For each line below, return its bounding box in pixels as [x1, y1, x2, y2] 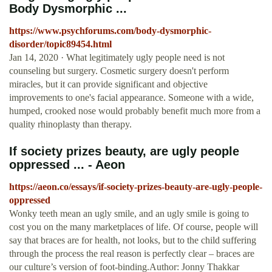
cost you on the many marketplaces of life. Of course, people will [9, 222, 258, 233]
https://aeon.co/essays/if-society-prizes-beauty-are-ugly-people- [9, 182, 262, 192]
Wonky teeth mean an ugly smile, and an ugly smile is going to [9, 208, 249, 219]
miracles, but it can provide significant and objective [9, 79, 208, 90]
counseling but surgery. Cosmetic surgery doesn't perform [9, 66, 229, 76]
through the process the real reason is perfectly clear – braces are [9, 248, 254, 259]
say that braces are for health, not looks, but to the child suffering [9, 235, 256, 246]
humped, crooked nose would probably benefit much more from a [9, 106, 260, 117]
